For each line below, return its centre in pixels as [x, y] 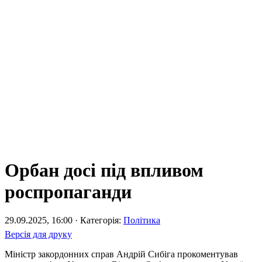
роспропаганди [68, 192]
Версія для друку [38, 235]
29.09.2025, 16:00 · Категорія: [64, 220]
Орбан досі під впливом [104, 170]
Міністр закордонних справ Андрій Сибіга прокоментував [121, 254]
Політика [142, 220]
